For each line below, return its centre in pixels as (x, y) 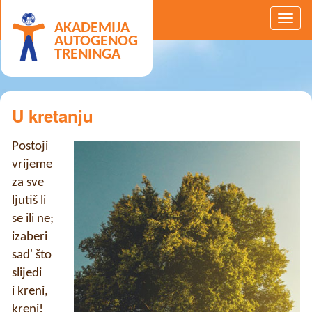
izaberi (30, 237)
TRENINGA (87, 55)
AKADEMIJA (92, 28)
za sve (28, 182)
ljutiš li (29, 201)
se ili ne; (33, 219)
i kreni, (30, 291)
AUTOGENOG (96, 41)
